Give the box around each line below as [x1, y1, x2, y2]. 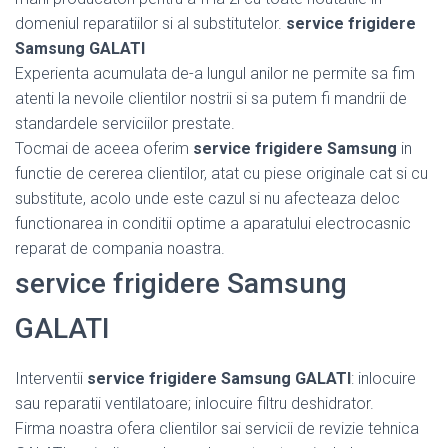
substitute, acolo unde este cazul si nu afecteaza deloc [15, 188, 400, 208]
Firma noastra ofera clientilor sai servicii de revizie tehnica [15, 418, 419, 438]
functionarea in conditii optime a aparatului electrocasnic [15, 213, 411, 233]
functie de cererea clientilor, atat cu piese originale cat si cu [15, 163, 428, 183]
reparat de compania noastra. [15, 238, 225, 258]
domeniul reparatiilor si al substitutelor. [15, 13, 286, 33]
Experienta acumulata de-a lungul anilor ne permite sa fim [15, 63, 415, 83]
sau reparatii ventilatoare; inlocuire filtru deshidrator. [15, 393, 374, 413]
